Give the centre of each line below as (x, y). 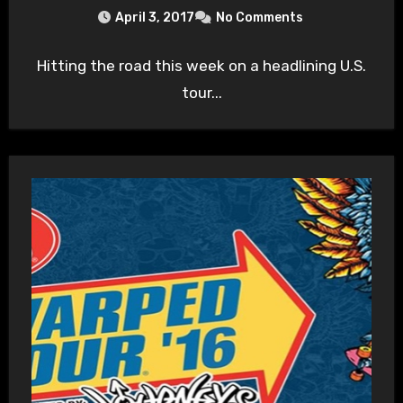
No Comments (259, 17)
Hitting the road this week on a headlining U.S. (201, 65)
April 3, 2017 (154, 17)
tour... (201, 92)
